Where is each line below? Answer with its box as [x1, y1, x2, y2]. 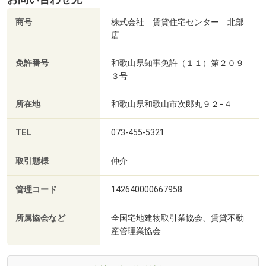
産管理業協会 [111, 226, 161, 236]
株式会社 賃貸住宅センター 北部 [111, 17, 244, 27]
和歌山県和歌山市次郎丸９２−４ [111, 99, 232, 109]
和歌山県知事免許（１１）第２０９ [111, 58, 244, 68]
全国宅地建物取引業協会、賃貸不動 [111, 213, 244, 223]
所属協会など [15, 213, 65, 224]
